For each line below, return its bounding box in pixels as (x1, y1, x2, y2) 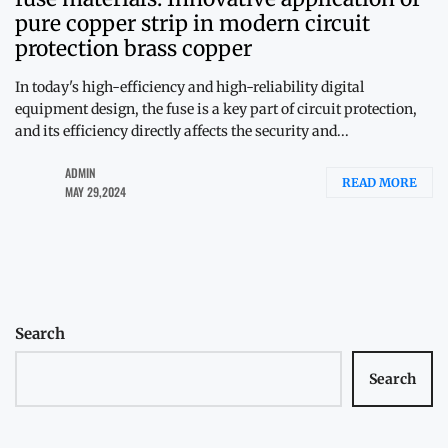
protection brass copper (15, 35, 252, 62)
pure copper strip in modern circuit (15, 10, 370, 37)
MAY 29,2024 (65, 183, 126, 200)
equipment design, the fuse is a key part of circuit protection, (15, 100, 417, 118)
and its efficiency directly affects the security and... (15, 122, 349, 140)
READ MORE (342, 174, 417, 190)
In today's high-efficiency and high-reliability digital (15, 78, 364, 96)
